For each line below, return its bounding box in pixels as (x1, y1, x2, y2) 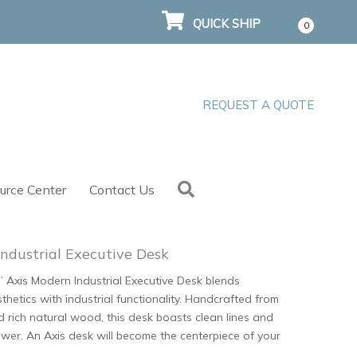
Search (200, 179, 241, 196)
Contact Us (89, 182, 155, 198)
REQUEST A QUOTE (202, 96, 315, 112)
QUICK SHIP (193, 16, 261, 32)
